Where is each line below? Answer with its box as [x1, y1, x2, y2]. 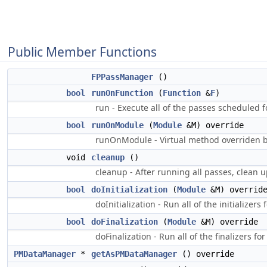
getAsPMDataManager [91, 249, 177, 259]
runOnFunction [91, 88, 153, 98]
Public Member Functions [8, 44, 157, 60]
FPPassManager [91, 72, 153, 82]
